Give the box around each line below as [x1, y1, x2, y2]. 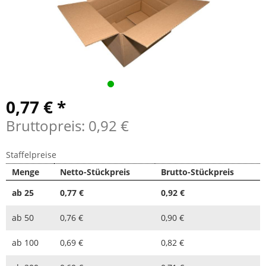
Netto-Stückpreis [60, 166, 130, 178]
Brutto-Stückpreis [161, 166, 234, 178]
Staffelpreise [6, 148, 56, 160]
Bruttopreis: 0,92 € [6, 115, 129, 135]
